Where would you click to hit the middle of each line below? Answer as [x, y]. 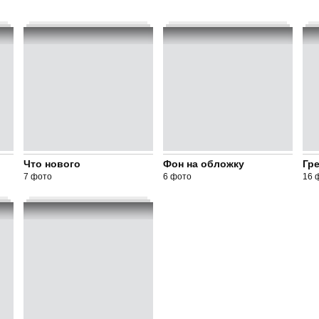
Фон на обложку [203, 164]
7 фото [37, 177]
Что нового [52, 164]
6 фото [177, 177]
